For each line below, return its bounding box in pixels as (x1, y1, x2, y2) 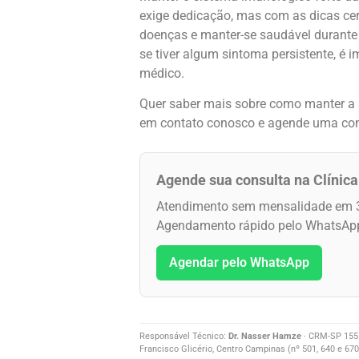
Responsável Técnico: (139, 331, 228, 342)
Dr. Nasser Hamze (228, 331, 301, 342)
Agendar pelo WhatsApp (169, 255, 309, 271)
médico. (139, 65, 184, 81)
